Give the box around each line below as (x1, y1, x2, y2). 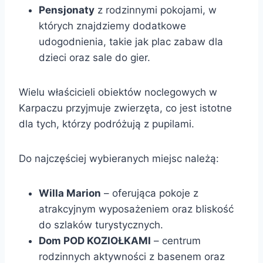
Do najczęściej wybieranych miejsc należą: (19, 152, 219, 164)
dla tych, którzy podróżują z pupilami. (19, 117, 194, 130)
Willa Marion (39, 187, 101, 199)
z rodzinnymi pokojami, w (95, 4, 217, 16)
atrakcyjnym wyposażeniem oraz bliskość (39, 203, 234, 215)
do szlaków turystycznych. (39, 218, 163, 231)
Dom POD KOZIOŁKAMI (39, 234, 151, 247)
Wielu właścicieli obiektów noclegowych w (19, 86, 217, 98)
